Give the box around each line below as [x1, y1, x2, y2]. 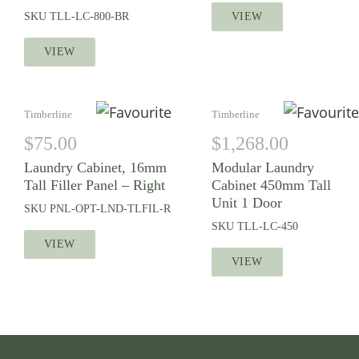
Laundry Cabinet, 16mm [24, 159, 167, 175]
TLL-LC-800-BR [50, 10, 129, 23]
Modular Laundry [212, 159, 314, 175]
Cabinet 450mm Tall [212, 176, 331, 193]
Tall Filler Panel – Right [24, 176, 165, 193]
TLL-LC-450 [237, 220, 298, 232]
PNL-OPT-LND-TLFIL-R [50, 202, 171, 215]
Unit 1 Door [212, 194, 282, 211]
